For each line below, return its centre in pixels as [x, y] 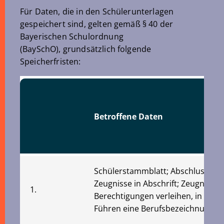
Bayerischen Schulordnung [72, 36]
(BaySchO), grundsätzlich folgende [86, 49]
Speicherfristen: [50, 61]
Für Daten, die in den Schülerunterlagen [97, 11]
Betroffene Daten [128, 116]
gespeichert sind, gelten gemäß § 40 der [97, 24]
